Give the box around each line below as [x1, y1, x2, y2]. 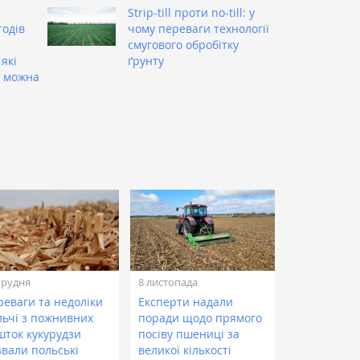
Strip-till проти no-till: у [128, 4, 255, 20]
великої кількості [138, 342, 232, 358]
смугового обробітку [128, 36, 239, 52]
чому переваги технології [128, 20, 269, 36]
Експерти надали [138, 293, 234, 309]
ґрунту [128, 52, 164, 68]
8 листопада [138, 274, 198, 289]
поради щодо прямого [138, 309, 263, 325]
